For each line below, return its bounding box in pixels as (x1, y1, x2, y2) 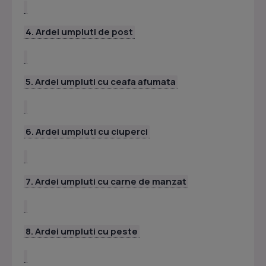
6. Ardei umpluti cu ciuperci (26, 125, 148, 138)
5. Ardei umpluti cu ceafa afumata (26, 75, 176, 88)
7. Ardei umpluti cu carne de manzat (26, 175, 186, 188)
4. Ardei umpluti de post (26, 26, 133, 39)
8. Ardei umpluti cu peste (26, 225, 138, 238)
